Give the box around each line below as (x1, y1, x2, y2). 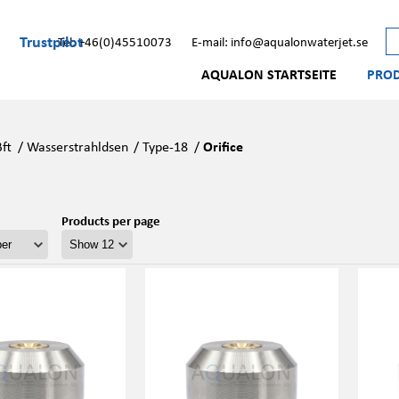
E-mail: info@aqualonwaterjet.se (191, 32, 368, 50)
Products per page (61, 211, 160, 229)
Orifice (202, 136, 243, 156)
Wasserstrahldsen (26, 136, 128, 156)
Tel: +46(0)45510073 (58, 32, 172, 50)
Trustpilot (20, 29, 83, 52)
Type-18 (142, 136, 189, 156)
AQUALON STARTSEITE (201, 64, 337, 84)
